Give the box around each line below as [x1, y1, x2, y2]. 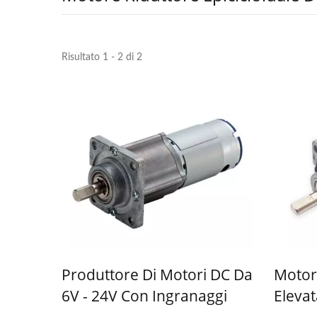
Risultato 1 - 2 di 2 [62, 52, 142, 62]
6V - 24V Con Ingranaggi [62, 286, 227, 306]
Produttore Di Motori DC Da [62, 265, 253, 285]
